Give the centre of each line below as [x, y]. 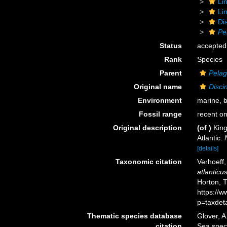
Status [171, 46]
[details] [207, 148]
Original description [147, 128]
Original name [158, 87]
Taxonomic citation [148, 162]
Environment [160, 100]
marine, [210, 100]
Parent [171, 73]
